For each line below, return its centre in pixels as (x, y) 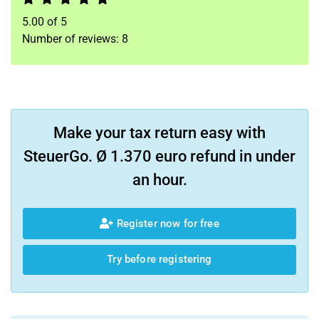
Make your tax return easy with (159, 133)
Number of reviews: (72, 39)
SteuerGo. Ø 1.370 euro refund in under (159, 156)
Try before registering (159, 260)
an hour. (159, 180)
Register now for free (166, 223)
